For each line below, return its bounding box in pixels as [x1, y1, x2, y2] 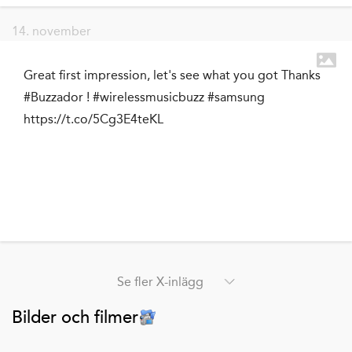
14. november [12, 23, 91, 38]
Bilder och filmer [12, 306, 138, 328]
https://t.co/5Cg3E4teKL [24, 111, 163, 126]
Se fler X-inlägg [117, 273, 203, 289]
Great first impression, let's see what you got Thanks [24, 67, 321, 82]
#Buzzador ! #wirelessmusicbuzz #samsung [24, 89, 265, 104]
